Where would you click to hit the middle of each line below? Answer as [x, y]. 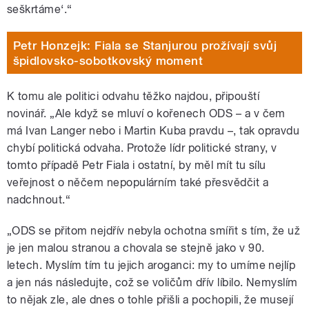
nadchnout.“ [39, 200]
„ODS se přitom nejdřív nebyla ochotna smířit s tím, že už [154, 231]
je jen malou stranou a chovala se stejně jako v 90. [136, 248]
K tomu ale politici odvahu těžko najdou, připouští [133, 97]
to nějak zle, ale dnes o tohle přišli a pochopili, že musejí [150, 300]
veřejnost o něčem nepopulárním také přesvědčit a [138, 183]
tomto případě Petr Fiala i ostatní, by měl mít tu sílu [137, 166]
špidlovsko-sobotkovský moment [108, 60]
